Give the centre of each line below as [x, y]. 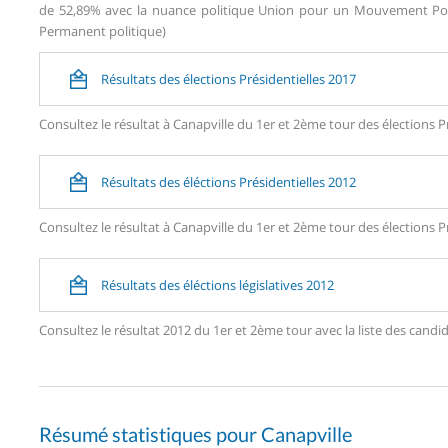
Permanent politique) [102, 30]
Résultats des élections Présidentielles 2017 [228, 78]
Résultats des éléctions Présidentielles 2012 [228, 181]
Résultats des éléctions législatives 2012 [217, 284]
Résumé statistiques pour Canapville [195, 433]
